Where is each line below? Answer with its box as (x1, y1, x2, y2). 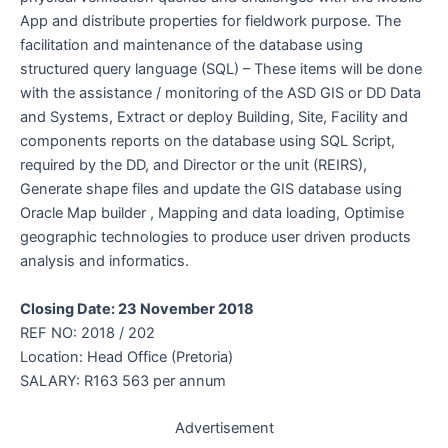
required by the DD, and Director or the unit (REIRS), (20, 156, 367, 175)
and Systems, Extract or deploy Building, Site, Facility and (20, 108, 408, 127)
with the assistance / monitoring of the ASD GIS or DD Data (20, 84, 421, 103)
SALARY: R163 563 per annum (20, 372, 226, 391)
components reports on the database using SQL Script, (20, 132, 395, 151)
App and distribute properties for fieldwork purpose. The (20, 12, 401, 31)
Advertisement (174, 419, 274, 438)
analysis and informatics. (20, 252, 189, 271)
